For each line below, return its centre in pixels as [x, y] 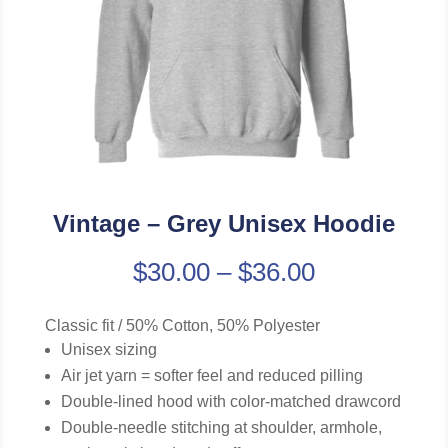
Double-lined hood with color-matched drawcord [230, 402]
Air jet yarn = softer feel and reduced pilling [211, 376]
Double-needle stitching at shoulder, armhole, [221, 428]
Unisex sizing [108, 350]
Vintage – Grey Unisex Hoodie [223, 224]
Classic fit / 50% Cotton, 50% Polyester [182, 326]
